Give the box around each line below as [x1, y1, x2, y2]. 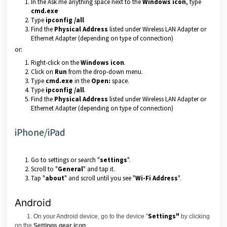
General [58, 165, 83, 173]
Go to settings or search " [31, 156, 100, 164]
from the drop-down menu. [67, 67, 143, 76]
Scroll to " [31, 165, 58, 173]
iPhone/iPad [15, 126, 65, 138]
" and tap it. [83, 165, 115, 173]
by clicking [181, 213, 210, 220]
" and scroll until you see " [64, 174, 135, 182]
